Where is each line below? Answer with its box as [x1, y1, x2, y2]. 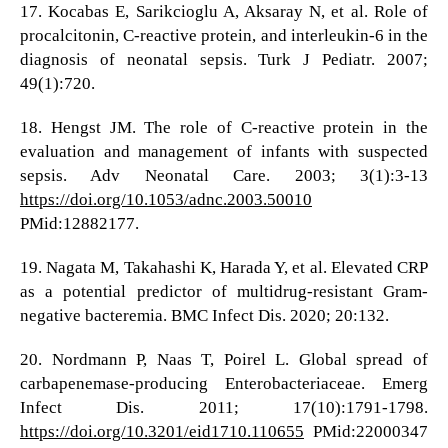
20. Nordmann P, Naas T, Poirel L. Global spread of [19, 350, 429, 370]
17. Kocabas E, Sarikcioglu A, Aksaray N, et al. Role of [19, 2, 429, 22]
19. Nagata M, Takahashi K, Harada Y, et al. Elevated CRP [19, 258, 429, 278]
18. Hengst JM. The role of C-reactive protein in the [19, 118, 429, 138]
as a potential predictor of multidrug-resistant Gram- [19, 282, 429, 302]
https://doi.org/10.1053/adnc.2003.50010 [19, 190, 312, 210]
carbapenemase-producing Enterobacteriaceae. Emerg [19, 374, 429, 394]
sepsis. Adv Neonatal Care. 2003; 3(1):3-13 [19, 166, 429, 186]
